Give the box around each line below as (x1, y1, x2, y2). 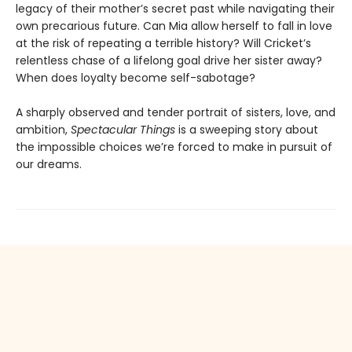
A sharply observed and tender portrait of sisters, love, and (16, 104, 335, 120)
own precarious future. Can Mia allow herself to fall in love (16, 17, 332, 34)
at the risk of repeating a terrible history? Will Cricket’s (16, 35, 311, 51)
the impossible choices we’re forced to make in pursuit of (16, 138, 332, 155)
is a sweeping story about (175, 121, 318, 137)
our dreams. (16, 156, 82, 172)
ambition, (16, 121, 71, 137)
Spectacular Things (71, 121, 175, 137)
